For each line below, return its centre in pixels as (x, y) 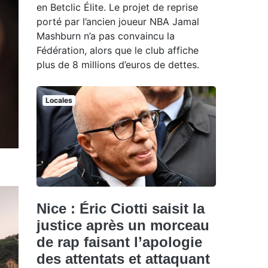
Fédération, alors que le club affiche (118, 50)
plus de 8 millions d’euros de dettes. (118, 64)
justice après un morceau (123, 226)
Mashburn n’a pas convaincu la (106, 36)
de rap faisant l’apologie (119, 242)
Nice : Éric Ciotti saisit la (121, 209)
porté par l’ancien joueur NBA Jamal (118, 21)
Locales (59, 100)
